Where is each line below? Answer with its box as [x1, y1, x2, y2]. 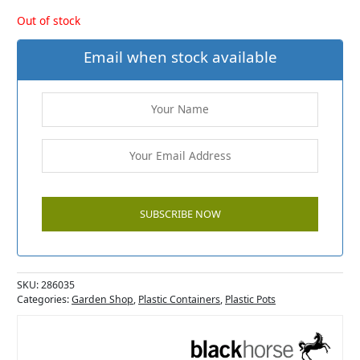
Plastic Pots [225, 292, 276, 307]
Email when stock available [83, 47, 277, 68]
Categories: [17, 292, 72, 307]
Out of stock [17, 12, 81, 28]
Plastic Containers [138, 292, 221, 307]
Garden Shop [72, 292, 134, 307]
